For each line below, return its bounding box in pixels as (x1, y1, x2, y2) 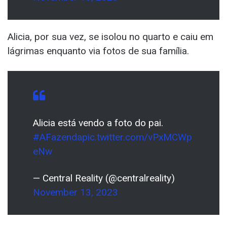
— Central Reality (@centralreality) (33, 172, 175, 184)
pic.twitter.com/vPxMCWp (82, 131, 192, 143)
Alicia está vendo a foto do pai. (33, 117, 163, 129)
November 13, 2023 (33, 186, 118, 198)
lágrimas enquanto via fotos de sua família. (8, 45, 189, 57)
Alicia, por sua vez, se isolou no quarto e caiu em (8, 30, 213, 43)
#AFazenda (33, 131, 82, 143)
